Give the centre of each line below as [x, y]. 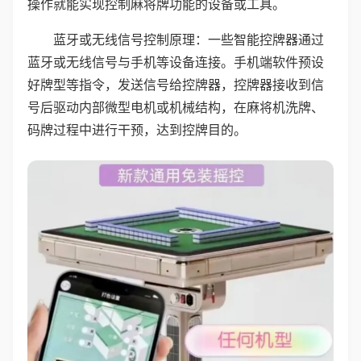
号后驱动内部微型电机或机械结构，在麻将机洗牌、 [176, 107]
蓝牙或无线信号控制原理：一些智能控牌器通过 [189, 39]
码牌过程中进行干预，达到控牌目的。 [137, 130]
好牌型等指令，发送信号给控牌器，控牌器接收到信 [176, 85]
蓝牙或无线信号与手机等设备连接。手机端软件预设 [176, 62]
